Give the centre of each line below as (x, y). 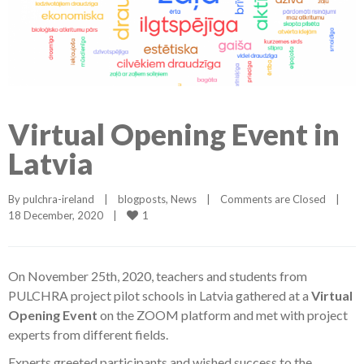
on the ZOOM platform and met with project (223, 314)
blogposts (142, 199)
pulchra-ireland (58, 199)
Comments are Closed (273, 199)
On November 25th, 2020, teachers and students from (158, 275)
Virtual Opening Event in (174, 134)
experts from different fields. (88, 334)
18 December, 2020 (61, 215)
